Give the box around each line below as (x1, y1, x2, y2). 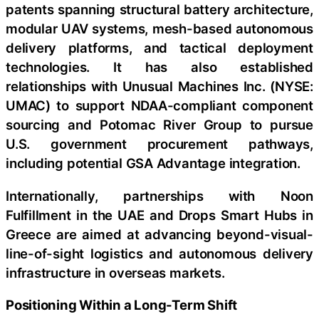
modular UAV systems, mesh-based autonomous (6, 21, 313, 36)
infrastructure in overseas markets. (6, 264, 225, 281)
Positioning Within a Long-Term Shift (6, 297, 238, 313)
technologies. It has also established (6, 59, 313, 75)
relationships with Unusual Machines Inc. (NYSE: (6, 78, 313, 94)
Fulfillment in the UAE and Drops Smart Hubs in (6, 206, 313, 223)
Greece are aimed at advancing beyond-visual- (6, 226, 313, 242)
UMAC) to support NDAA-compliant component (6, 98, 313, 113)
